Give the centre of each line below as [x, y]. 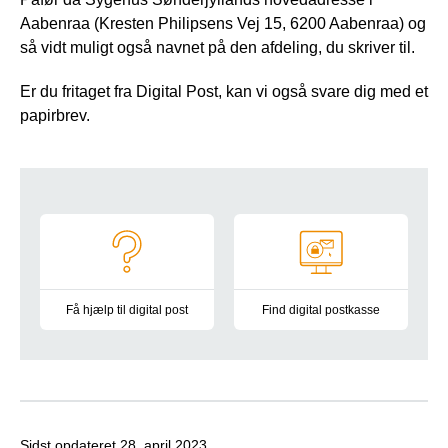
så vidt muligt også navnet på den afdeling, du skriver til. [217, 47]
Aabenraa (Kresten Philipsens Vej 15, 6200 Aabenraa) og [223, 23]
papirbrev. [55, 115]
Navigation [101, 216]
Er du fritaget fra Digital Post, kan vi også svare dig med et [224, 91]
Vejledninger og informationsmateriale [172, 333]
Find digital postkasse [321, 309]
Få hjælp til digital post [127, 309]
